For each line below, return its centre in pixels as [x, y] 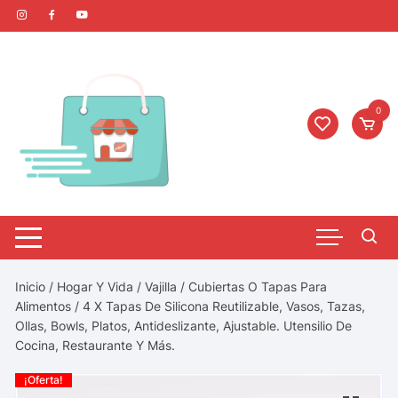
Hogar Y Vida [96, 286]
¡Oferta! [44, 379]
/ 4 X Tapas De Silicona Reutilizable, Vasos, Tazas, [219, 306]
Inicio [31, 286]
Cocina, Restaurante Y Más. [96, 345]
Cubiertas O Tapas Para [258, 286]
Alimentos [44, 306]
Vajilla [161, 286]
